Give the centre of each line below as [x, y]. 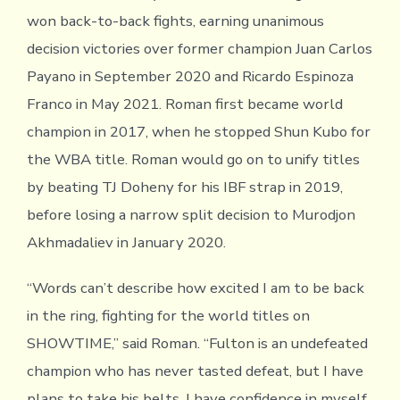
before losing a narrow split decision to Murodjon [191, 215]
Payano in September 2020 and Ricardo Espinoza [190, 77]
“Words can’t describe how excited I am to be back [195, 288]
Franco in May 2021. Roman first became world [184, 104]
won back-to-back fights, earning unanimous [175, 21]
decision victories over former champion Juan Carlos [199, 49]
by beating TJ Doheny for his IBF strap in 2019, [184, 187]
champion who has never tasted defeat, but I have [195, 371]
